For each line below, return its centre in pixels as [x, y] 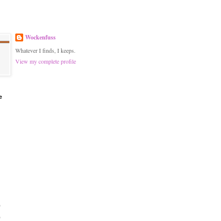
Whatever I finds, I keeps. [45, 50]
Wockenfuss [40, 37]
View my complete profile [46, 61]
